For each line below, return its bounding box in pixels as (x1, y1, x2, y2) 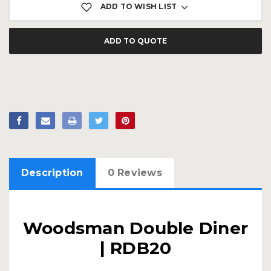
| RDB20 (99, 238, 172, 259)
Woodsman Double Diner (22, 218, 249, 239)
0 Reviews (107, 167, 162, 179)
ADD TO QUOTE (104, 36, 167, 46)
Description (21, 167, 83, 179)
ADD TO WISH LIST (100, 2, 177, 11)
